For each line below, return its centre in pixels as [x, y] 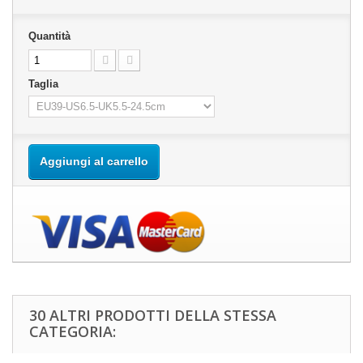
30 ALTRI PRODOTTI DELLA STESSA [153, 315]
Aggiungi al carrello [94, 161]
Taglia [47, 84]
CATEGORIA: [73, 331]
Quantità [49, 36]
